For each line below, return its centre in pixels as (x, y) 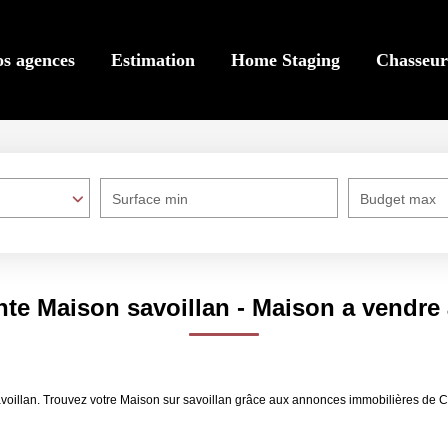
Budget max (398, 199)
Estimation (153, 60)
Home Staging (285, 60)
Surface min (150, 199)
